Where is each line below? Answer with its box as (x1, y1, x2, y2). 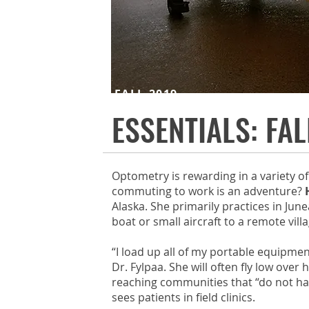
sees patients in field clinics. (111, 290, 255, 305)
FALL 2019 (114, 86, 178, 101)
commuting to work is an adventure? (111, 183, 305, 199)
